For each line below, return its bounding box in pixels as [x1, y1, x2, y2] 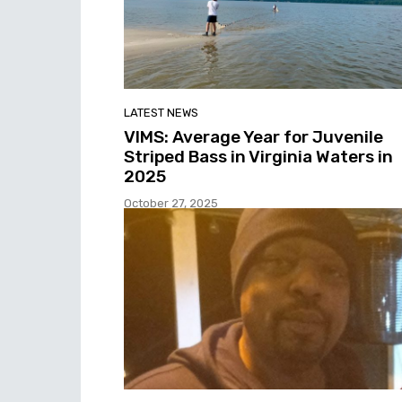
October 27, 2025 [124, 197, 218, 211]
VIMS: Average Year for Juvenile [124, 127, 383, 148]
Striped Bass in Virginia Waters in [124, 146, 393, 168]
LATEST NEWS [124, 106, 198, 120]
